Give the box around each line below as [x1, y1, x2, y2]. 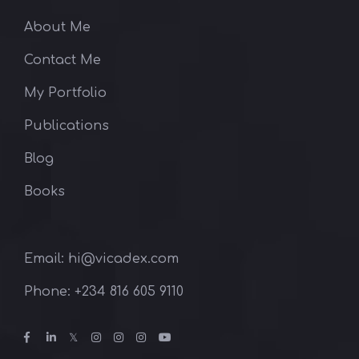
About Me [24, 19, 91, 34]
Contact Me [24, 52, 101, 67]
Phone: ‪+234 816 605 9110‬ [24, 284, 184, 299]
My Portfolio [24, 85, 107, 100]
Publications [24, 118, 109, 133]
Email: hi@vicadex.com [24, 251, 179, 266]
